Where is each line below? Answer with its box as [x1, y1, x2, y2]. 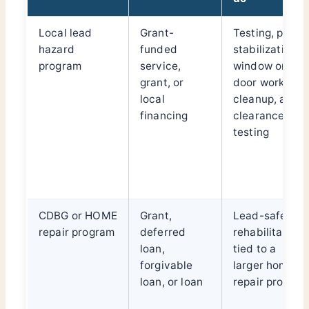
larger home [233, 259, 295, 272]
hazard [39, 43, 74, 57]
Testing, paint [233, 26, 303, 40]
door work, [233, 76, 288, 90]
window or [233, 59, 286, 73]
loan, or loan [140, 275, 203, 289]
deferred [140, 226, 186, 239]
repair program [39, 226, 115, 239]
